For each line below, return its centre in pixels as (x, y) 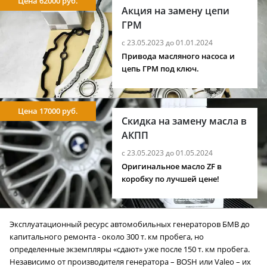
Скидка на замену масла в (184, 121)
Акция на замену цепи (176, 11)
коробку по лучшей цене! (171, 179)
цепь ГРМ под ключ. (161, 69)
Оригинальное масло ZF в (172, 167)
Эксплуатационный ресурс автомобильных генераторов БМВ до (130, 225)
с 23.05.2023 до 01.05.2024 (167, 153)
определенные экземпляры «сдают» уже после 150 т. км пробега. (130, 250)
